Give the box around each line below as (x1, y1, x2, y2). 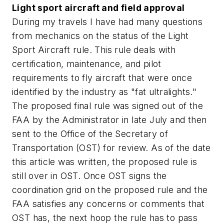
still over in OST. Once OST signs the (12, 170, 167, 181)
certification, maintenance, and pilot (12, 58, 161, 69)
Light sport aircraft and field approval (12, 2, 185, 13)
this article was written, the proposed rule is (12, 156, 197, 167)
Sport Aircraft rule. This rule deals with (12, 44, 176, 55)
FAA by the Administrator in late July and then (12, 114, 207, 125)
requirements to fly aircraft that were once (12, 72, 192, 83)
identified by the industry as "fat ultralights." (12, 86, 197, 97)
